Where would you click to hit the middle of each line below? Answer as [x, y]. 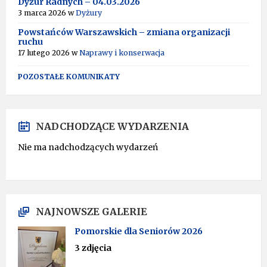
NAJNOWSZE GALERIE [91, 212]
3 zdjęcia [93, 248]
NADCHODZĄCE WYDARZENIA [112, 126]
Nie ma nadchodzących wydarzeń [88, 147]
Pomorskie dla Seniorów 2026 [139, 231]
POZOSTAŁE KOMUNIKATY [69, 77]
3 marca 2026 [43, 13]
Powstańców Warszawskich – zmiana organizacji [124, 32]
